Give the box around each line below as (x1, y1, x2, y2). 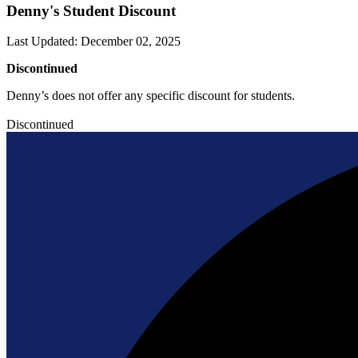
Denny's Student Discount (6, 2, 176, 19)
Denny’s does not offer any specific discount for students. (6, 89, 295, 103)
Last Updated (6, 34, 74, 49)
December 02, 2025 (81, 34, 181, 49)
